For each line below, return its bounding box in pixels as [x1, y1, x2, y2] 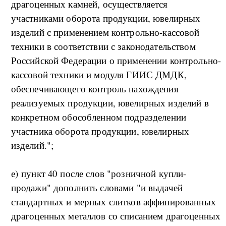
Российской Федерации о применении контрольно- [11, 54, 221, 67]
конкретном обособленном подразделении [11, 110, 187, 124]
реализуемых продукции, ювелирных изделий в [11, 96, 209, 109]
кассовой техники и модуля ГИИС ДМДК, [11, 68, 187, 81]
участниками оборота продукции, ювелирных [11, 12, 201, 25]
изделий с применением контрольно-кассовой [11, 26, 200, 39]
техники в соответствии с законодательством [11, 40, 196, 53]
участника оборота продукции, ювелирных [11, 125, 190, 138]
